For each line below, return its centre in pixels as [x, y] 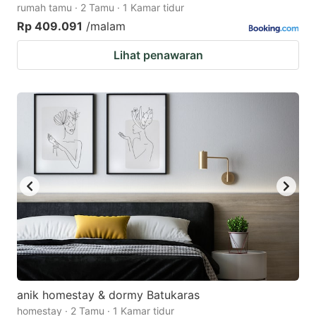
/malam [106, 26]
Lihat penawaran [158, 55]
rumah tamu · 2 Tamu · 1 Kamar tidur [101, 8]
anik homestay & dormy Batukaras [108, 294]
